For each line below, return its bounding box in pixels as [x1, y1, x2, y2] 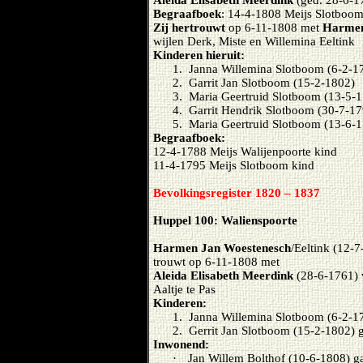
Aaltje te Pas [153, 283, 216, 296]
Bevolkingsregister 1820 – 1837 [153, 186, 320, 199]
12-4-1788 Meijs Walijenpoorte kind [153, 145, 337, 158]
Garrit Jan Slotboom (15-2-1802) [189, 76, 355, 89]
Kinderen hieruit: [153, 49, 245, 62]
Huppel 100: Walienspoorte [153, 214, 297, 227]
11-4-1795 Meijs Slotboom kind [153, 159, 314, 172]
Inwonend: [153, 338, 209, 351]
